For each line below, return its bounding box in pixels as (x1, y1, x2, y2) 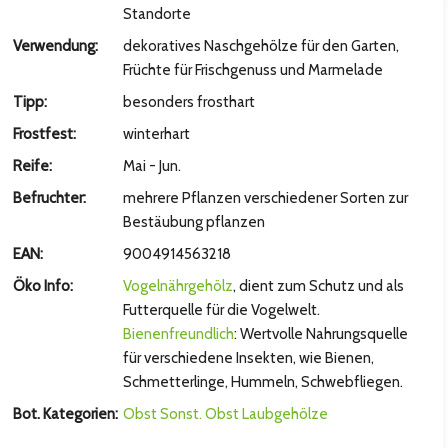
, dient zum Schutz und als (232, 277, 404, 295)
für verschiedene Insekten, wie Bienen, (122, 349, 374, 367)
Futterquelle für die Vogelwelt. (122, 301, 320, 319)
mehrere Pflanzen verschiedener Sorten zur (122, 189, 408, 207)
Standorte (122, 5, 191, 23)
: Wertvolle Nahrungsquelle (233, 325, 408, 343)
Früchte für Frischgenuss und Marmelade (122, 61, 383, 79)
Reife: (13, 157, 53, 175)
